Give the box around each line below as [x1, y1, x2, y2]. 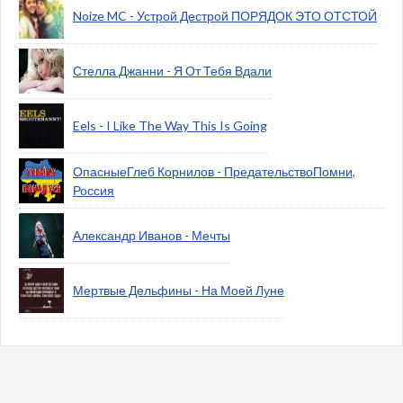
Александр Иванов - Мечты [73, 228, 230, 244]
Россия [73, 183, 114, 199]
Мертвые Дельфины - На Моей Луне [73, 282, 284, 299]
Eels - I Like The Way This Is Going [73, 118, 267, 134]
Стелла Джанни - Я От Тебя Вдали [73, 63, 272, 79]
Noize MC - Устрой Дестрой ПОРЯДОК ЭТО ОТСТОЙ [73, 8, 377, 24]
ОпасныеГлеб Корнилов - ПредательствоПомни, [73, 164, 355, 180]
